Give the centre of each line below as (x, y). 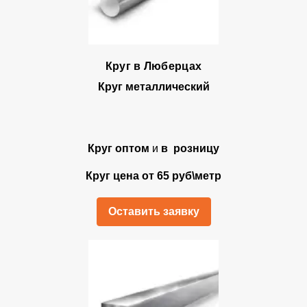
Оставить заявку (153, 211)
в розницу (190, 148)
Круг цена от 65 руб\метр (153, 176)
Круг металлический (153, 87)
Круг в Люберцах (153, 66)
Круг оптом (119, 148)
